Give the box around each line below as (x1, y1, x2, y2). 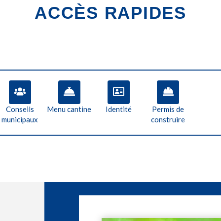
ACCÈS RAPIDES (35, 3, 186, 22)
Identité (106, 105, 132, 114)
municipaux (1, 115, 38, 124)
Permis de (152, 105, 184, 114)
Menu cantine (47, 105, 92, 114)
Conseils (5, 105, 34, 114)
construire (151, 115, 185, 124)
